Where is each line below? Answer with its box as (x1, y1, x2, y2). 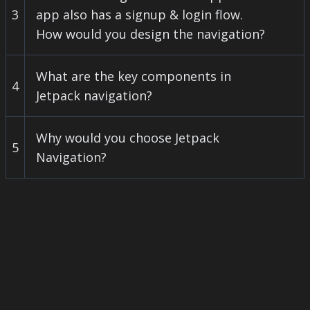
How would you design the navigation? (36, 26, 265, 42)
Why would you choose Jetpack (36, 129, 219, 146)
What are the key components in (36, 68, 231, 84)
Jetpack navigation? (36, 87, 152, 104)
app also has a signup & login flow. (36, 6, 243, 23)
